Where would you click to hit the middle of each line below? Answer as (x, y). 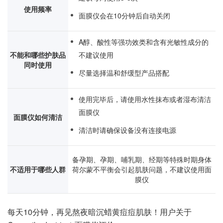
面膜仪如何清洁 (38, 117)
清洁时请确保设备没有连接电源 (127, 130)
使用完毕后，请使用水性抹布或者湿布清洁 (145, 99)
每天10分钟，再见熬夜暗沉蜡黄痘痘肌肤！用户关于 (100, 212)
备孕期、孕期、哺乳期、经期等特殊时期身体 (142, 159)
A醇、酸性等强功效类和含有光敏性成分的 (144, 42)
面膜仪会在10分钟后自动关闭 (124, 15)
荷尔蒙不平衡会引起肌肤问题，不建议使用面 (142, 169)
